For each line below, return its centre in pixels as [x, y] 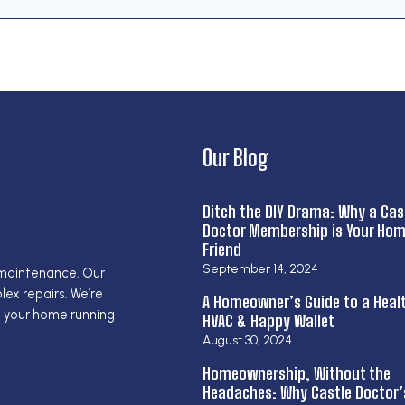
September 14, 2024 [260, 269]
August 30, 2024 [247, 341]
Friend [222, 250]
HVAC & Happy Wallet [268, 321]
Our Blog [235, 158]
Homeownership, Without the [297, 374]
